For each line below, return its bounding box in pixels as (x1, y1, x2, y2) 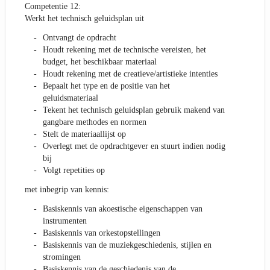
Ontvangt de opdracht (43, 33, 116, 43)
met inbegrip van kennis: (25, 185, 109, 195)
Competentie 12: (25, 2, 81, 11)
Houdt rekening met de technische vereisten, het (43, 45, 206, 55)
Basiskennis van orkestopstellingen (43, 228, 160, 238)
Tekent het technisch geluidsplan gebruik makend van (43, 105, 225, 115)
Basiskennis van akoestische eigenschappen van (43, 204, 202, 214)
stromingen (43, 253, 81, 262)
